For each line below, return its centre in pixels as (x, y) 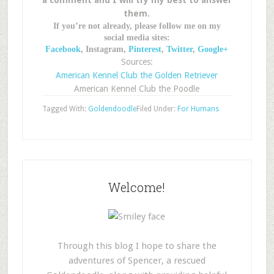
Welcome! (137, 187)
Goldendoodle (112, 109)
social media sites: (137, 38)
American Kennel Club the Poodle (137, 89)
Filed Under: (157, 109)
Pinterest (145, 49)
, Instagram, (105, 49)
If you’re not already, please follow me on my (137, 26)
